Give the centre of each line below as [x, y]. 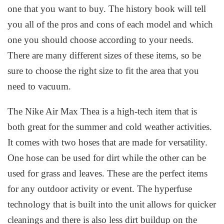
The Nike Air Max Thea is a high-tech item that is [102, 111]
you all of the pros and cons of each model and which [110, 24]
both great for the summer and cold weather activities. [110, 127]
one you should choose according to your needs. [101, 39]
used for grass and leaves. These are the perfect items [108, 173]
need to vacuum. [39, 86]
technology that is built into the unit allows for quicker [112, 204]
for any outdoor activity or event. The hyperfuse [100, 189]
